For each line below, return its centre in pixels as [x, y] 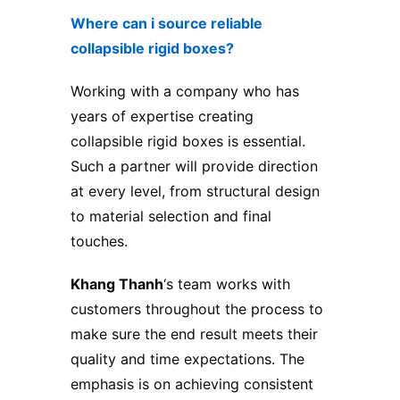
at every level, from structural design [195, 192]
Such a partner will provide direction [194, 167]
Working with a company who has [185, 92]
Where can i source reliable [167, 24]
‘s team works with [227, 284]
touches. [101, 242]
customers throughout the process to [197, 309]
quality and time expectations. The [187, 359]
